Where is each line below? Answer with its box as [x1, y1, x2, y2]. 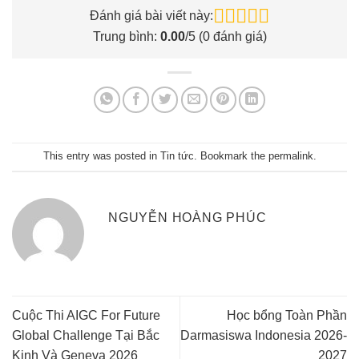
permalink [268, 150, 313, 163]
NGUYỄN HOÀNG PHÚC [108, 210, 267, 224]
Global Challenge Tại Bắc [12, 328, 159, 342]
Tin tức [159, 150, 194, 163]
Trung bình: [92, 29, 160, 43]
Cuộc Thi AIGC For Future [12, 308, 160, 322]
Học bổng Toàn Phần [227, 308, 347, 322]
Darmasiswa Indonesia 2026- [180, 328, 347, 342]
